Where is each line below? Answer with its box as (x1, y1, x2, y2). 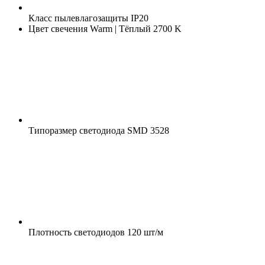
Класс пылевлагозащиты (28, 12, 128, 23)
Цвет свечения (28, 23, 88, 34)
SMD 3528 (125, 125, 169, 135)
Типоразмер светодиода (28, 125, 125, 135)
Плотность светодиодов (28, 227, 125, 237)
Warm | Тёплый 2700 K (88, 23, 182, 34)
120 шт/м (125, 227, 163, 237)
